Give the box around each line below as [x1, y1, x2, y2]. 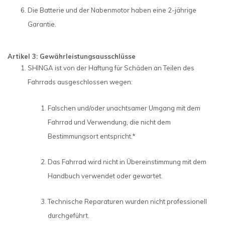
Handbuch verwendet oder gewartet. [48, 172, 163, 180]
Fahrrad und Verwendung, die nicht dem [48, 118, 171, 126]
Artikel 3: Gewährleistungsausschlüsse [8, 52, 136, 61]
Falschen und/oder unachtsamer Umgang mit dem [48, 103, 200, 112]
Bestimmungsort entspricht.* [48, 132, 136, 140]
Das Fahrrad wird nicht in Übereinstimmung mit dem [48, 158, 206, 166]
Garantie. [28, 20, 56, 28]
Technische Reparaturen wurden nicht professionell [48, 197, 207, 206]
